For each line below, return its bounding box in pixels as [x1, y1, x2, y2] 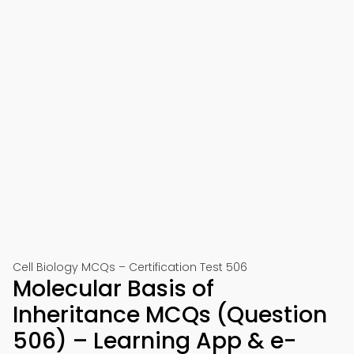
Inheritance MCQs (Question [13, 299, 327, 330]
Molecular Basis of [13, 273, 214, 304]
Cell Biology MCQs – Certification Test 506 [13, 259, 247, 275]
